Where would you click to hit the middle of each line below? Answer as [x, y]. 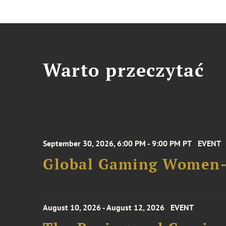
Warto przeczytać [124, 70]
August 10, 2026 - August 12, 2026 [104, 207]
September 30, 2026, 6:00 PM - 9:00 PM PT [118, 143]
